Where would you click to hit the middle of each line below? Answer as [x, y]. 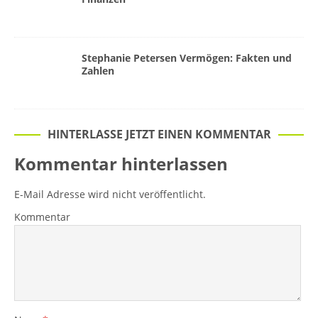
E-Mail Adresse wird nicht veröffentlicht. [110, 194]
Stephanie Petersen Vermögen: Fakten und [187, 58]
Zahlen [98, 71]
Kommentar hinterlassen [121, 164]
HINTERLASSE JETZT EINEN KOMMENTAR [159, 135]
